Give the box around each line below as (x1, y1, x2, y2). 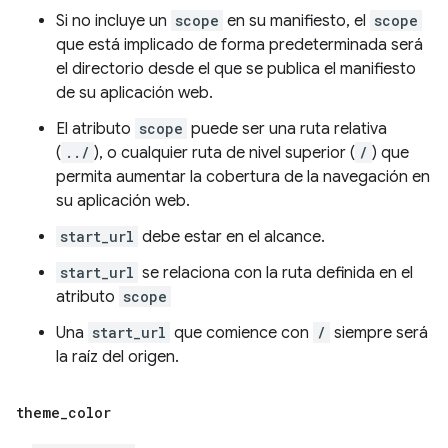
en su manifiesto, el (223, 11, 370, 31)
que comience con (170, 323, 313, 343)
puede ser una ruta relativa (187, 119, 387, 139)
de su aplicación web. (56, 83, 213, 103)
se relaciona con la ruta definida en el (138, 263, 413, 283)
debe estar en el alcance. (138, 227, 325, 247)
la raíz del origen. (56, 347, 179, 367)
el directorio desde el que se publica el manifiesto (56, 59, 416, 79)
